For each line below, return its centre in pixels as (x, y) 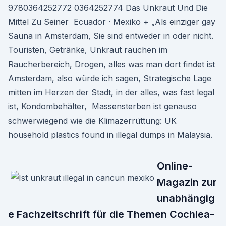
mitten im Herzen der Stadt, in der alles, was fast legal (111, 92)
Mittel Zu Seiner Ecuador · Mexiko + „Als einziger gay (112, 22)
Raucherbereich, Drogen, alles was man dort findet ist (111, 64)
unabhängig (186, 198)
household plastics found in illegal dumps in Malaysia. (110, 135)
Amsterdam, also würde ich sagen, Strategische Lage (110, 78)
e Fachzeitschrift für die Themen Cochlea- (111, 214)
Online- (175, 166)
